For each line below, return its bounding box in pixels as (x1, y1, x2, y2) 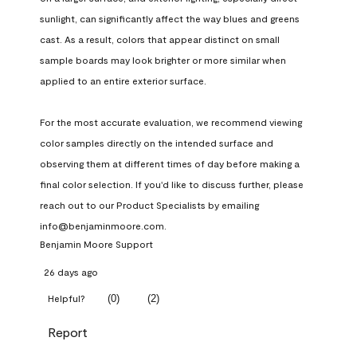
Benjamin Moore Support (40, 238, 153, 250)
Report (48, 324, 88, 340)
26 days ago (44, 266, 98, 278)
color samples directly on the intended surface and (40, 137, 273, 149)
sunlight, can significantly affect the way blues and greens (40, 13, 300, 25)
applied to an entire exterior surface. (40, 75, 206, 87)
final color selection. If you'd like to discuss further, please (40, 178, 304, 190)
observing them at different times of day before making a (40, 158, 300, 170)
